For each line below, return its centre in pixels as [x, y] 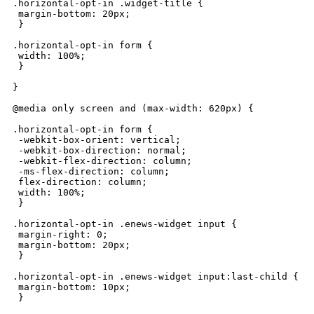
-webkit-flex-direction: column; [102, 161]
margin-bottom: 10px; [71, 287]
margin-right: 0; [60, 234]
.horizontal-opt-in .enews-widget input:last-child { [156, 276]
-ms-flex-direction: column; [91, 171]
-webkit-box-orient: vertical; [97, 139]
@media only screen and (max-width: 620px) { [133, 108]
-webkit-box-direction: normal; [100, 150]
